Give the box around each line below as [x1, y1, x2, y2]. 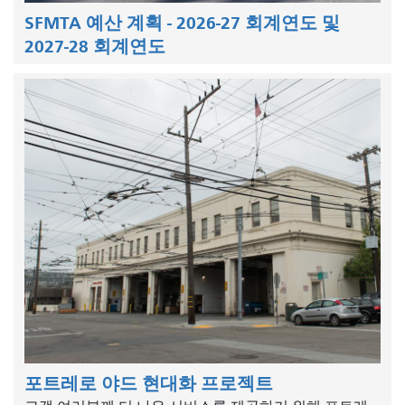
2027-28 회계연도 [24, 35, 165, 57]
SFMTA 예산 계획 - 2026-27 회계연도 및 [24, 12, 340, 33]
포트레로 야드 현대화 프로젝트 [24, 372, 273, 394]
